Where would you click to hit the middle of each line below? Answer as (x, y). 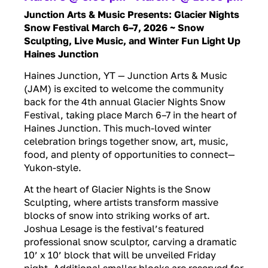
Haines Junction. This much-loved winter (118, 128)
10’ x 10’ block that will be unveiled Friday (120, 255)
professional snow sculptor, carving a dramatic (130, 242)
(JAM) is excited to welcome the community (124, 88)
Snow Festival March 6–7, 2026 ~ (101, 27)
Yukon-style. (53, 167)
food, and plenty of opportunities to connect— (130, 154)
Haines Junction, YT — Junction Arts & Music (126, 75)
